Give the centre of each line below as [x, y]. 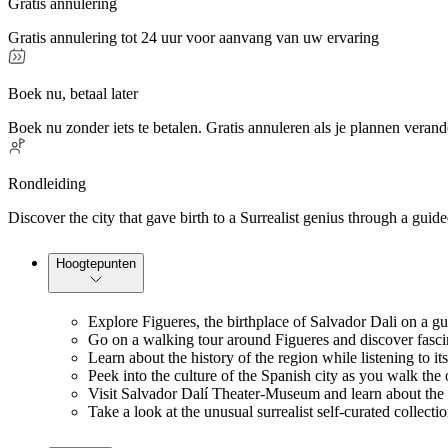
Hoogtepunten [96, 264]
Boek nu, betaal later [73, 94]
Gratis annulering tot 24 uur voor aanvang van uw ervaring [193, 38]
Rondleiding [47, 184]
